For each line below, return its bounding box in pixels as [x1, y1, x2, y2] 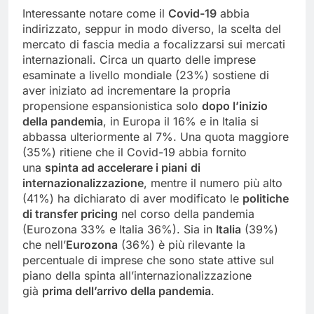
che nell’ [22, 238, 66, 252]
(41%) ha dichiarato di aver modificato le [22, 191, 243, 206]
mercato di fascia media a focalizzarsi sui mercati [22, 37, 285, 52]
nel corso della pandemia [118, 207, 254, 221]
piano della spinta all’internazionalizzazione [22, 268, 252, 283]
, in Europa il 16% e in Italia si [103, 114, 259, 129]
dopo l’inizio [202, 99, 268, 114]
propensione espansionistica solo [22, 99, 202, 114]
